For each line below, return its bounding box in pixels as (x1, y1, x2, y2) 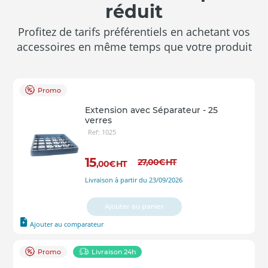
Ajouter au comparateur (30, 219, 104, 229)
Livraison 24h (92, 247, 136, 256)
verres (85, 114, 112, 126)
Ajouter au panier (104, 202, 164, 211)
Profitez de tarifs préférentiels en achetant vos (18, 24, 250, 39)
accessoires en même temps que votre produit (16, 39, 252, 54)
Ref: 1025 (88, 127, 116, 136)
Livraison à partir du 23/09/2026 (85, 175, 182, 184)
